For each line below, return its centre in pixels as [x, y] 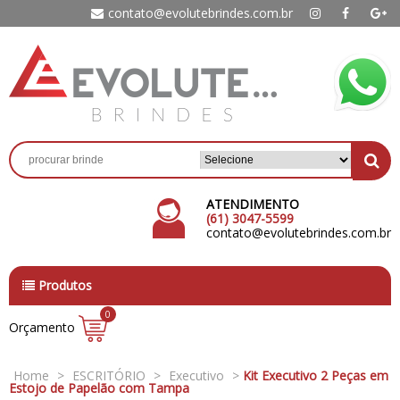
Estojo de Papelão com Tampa [99, 388]
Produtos [63, 285]
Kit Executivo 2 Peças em [316, 376]
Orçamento [44, 327]
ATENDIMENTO [253, 204]
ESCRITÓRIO [109, 376]
